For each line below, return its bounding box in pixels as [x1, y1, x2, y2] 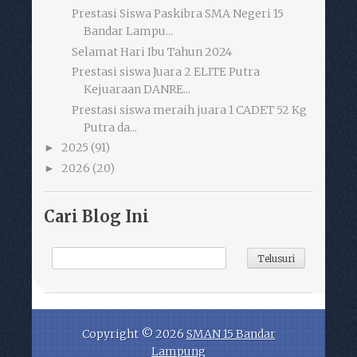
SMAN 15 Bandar [186, 327, 276, 342]
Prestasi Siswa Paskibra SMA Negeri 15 [71, 6, 284, 22]
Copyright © [81, 327, 155, 342]
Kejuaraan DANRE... [83, 82, 190, 97]
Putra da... [83, 120, 137, 135]
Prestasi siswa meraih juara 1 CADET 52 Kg [71, 102, 307, 117]
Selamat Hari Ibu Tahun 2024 [71, 44, 232, 59]
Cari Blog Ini [44, 206, 149, 227]
